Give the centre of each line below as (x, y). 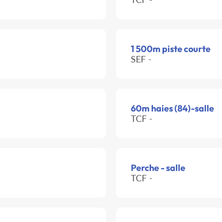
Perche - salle (158, 168)
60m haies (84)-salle (172, 109)
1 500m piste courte (171, 49)
